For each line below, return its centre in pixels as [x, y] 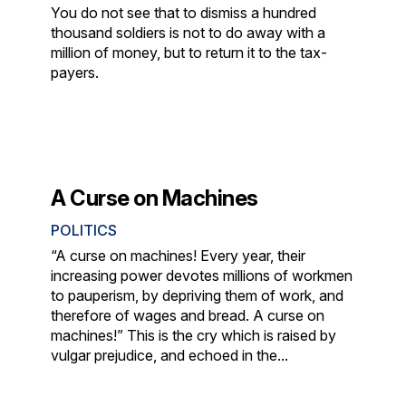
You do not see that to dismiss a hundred [184, 12]
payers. [75, 72]
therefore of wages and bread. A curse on [188, 315]
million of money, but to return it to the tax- [189, 52]
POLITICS [84, 230]
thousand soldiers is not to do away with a [188, 32]
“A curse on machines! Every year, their [179, 255]
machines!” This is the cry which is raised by [194, 335]
